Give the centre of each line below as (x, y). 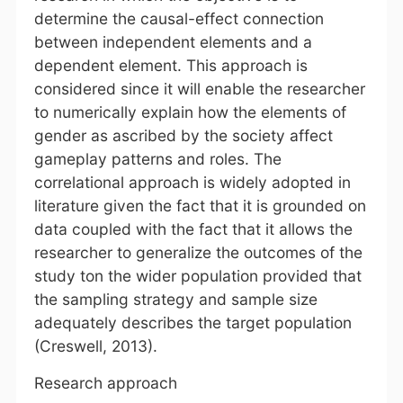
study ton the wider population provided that (197, 275)
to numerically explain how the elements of (190, 112)
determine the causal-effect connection (179, 18)
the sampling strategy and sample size (175, 299)
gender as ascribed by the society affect (183, 135)
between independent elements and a (173, 41)
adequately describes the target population (193, 322)
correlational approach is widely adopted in (192, 182)
